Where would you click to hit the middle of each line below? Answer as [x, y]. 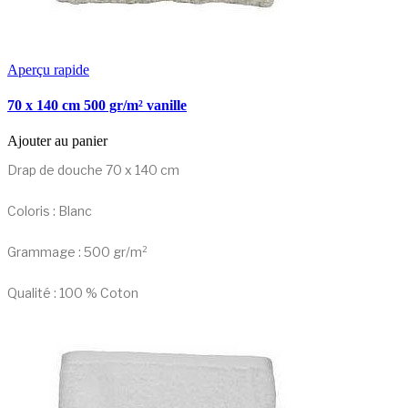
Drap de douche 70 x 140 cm [93, 170]
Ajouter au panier [57, 141]
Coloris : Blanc [50, 211]
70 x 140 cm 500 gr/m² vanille [97, 105]
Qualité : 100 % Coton [73, 293]
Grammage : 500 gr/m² [77, 252]
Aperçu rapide [48, 69]
